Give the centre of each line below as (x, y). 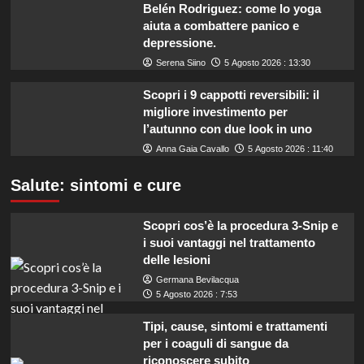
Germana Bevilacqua (197, 279)
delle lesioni (176, 259)
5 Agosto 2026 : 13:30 (267, 62)
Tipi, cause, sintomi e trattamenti (235, 326)
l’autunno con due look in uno (227, 128)
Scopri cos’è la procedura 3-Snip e (240, 225)
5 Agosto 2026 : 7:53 (196, 294)
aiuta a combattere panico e (221, 25)
